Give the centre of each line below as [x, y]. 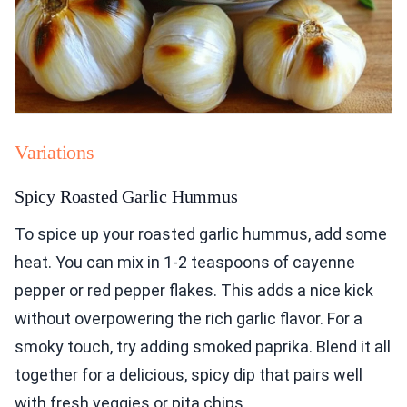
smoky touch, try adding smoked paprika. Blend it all [203, 347]
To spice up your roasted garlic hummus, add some [201, 234]
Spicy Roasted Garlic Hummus [126, 197]
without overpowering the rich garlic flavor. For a [189, 319]
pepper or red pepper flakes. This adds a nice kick [194, 291]
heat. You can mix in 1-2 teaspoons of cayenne [185, 263]
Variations [55, 153]
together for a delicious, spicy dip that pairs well [189, 375]
